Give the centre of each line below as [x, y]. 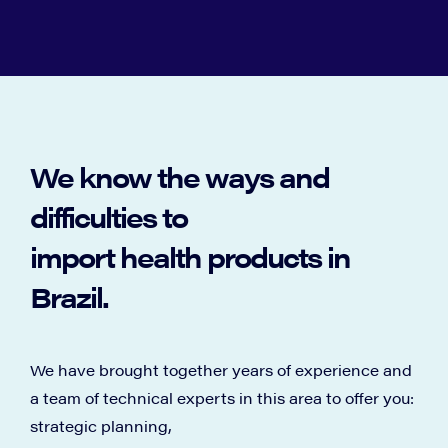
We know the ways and [179, 176]
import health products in [190, 256]
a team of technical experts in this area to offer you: [222, 398]
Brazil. [69, 296]
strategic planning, [101, 426]
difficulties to [108, 216]
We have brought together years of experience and [221, 370]
